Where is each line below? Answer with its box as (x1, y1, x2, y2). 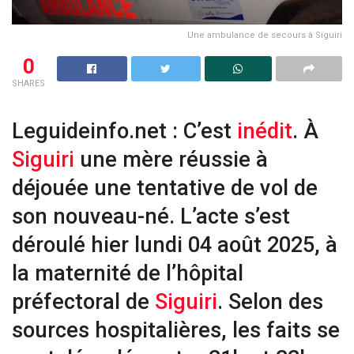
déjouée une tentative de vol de (12, 175, 318, 201)
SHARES (12, 77, 45, 88)
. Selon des (217, 289, 323, 315)
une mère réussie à (74, 147, 268, 173)
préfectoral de (12, 289, 155, 315)
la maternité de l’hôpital (12, 261, 243, 287)
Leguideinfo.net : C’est (12, 119, 237, 145)
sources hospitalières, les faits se (12, 318, 340, 344)
